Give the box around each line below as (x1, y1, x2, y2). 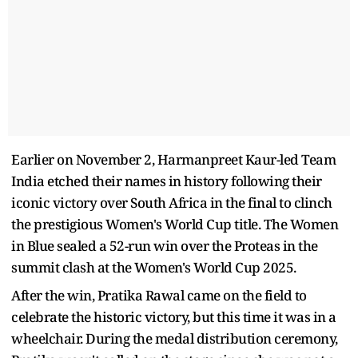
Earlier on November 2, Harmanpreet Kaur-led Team (11, 149, 336, 169)
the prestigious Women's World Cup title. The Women (11, 214, 338, 233)
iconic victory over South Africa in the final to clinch (11, 193, 332, 212)
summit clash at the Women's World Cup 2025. (11, 257, 296, 276)
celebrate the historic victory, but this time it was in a (11, 307, 336, 326)
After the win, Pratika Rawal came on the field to (11, 285, 307, 304)
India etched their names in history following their (11, 171, 322, 190)
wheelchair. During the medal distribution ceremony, (11, 328, 338, 348)
